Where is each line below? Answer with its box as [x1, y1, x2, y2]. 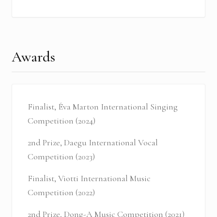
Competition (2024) [28, 115, 95, 126]
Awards [12, 48, 55, 66]
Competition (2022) [28, 187, 95, 198]
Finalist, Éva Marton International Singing [28, 101, 178, 112]
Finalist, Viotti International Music [28, 173, 151, 184]
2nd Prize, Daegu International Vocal [28, 137, 158, 148]
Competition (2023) [28, 151, 95, 162]
